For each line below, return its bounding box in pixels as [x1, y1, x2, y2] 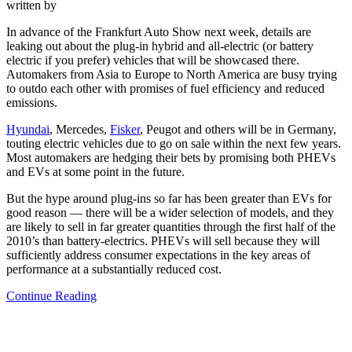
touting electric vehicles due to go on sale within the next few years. [6, 136, 341, 150]
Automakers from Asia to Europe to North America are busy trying [6, 67, 337, 81]
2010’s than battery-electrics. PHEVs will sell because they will [6, 233, 320, 247]
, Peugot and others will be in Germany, [140, 122, 336, 136]
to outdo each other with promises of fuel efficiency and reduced [6, 81, 324, 95]
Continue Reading [6, 288, 97, 302]
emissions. [6, 95, 57, 109]
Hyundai [6, 122, 49, 136]
